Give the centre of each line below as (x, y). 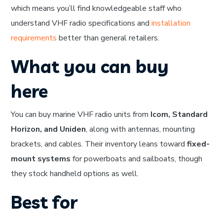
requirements (34, 38)
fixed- (199, 144)
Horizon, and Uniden (49, 129)
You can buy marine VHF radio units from (81, 115)
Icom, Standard (179, 115)
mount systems (41, 159)
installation (171, 23)
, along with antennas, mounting (141, 129)
